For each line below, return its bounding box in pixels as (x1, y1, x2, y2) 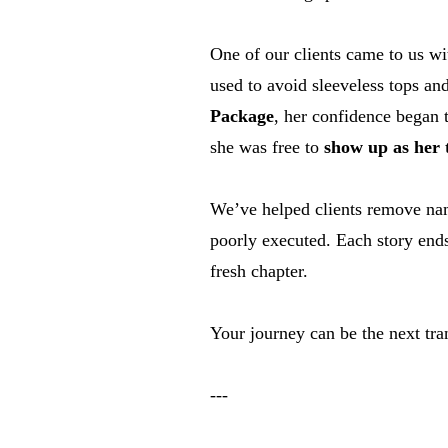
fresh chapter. (210, 261, 308, 281)
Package (210, 106, 274, 126)
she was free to (210, 137, 324, 157)
